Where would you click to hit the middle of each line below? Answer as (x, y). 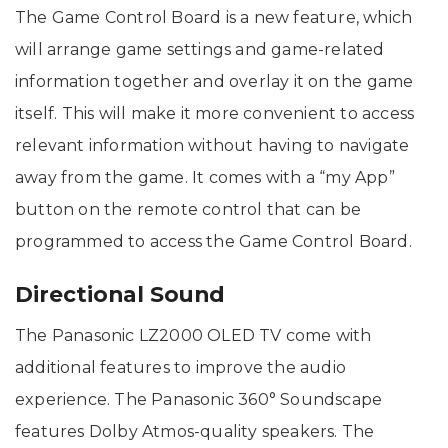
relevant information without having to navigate (212, 145)
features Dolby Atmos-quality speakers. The (195, 432)
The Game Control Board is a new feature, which (214, 17)
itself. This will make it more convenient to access (215, 113)
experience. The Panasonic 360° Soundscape (199, 400)
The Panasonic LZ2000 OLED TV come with (193, 336)
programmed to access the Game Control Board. (218, 241)
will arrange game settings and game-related (200, 49)
